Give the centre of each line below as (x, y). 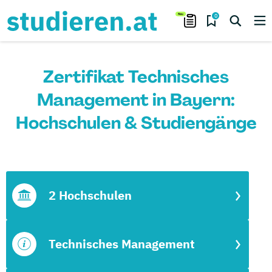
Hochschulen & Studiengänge (136, 123)
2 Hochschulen (90, 195)
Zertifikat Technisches (136, 77)
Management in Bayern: (136, 100)
